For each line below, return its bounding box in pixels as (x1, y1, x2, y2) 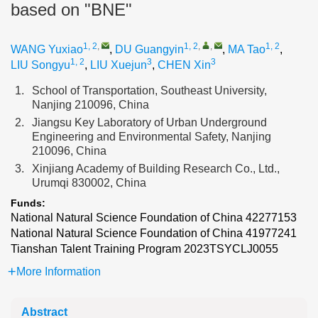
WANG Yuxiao (11, 43, 83, 55)
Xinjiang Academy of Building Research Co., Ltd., (32, 163, 280, 175)
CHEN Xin (158, 59, 211, 71)
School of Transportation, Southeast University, (32, 84, 267, 97)
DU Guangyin (115, 43, 184, 55)
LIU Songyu (11, 59, 70, 71)
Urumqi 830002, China (32, 177, 146, 189)
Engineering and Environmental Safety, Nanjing (32, 131, 271, 143)
